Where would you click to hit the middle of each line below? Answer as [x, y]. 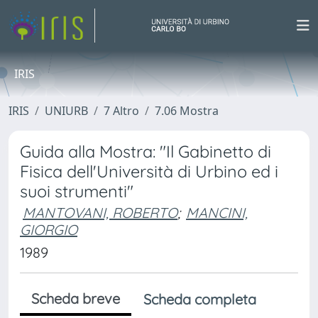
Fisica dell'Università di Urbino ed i [149, 171]
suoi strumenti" [77, 191]
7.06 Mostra [187, 111]
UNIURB [66, 111]
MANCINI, [217, 213]
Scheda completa [200, 299]
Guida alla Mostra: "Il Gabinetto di [146, 152]
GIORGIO [49, 230]
